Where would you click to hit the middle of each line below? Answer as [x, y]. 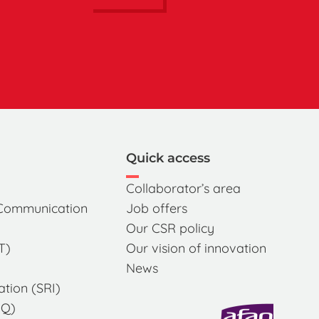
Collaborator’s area [183, 188]
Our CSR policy [170, 228]
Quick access [168, 158]
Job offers [156, 208]
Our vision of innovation [196, 248]
